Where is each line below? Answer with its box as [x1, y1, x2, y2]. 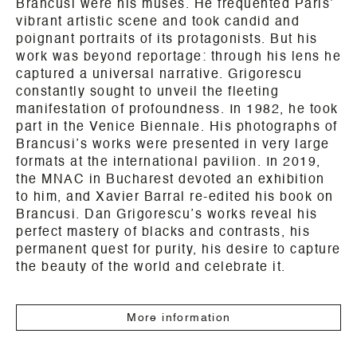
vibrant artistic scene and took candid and [16, 16, 300, 29]
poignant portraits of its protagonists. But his [16, 33, 318, 46]
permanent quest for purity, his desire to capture [16, 244, 341, 257]
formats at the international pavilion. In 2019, [16, 156, 321, 169]
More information [127, 312, 231, 324]
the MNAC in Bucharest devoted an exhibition [16, 174, 325, 186]
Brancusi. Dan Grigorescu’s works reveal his [16, 209, 318, 222]
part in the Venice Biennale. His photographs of [16, 121, 338, 134]
